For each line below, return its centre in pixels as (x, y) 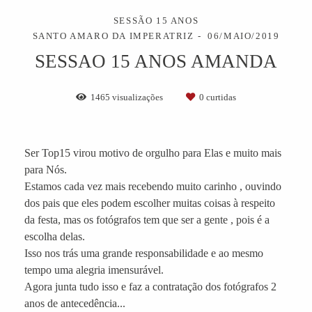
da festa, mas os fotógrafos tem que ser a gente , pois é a (147, 219)
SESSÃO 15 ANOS (156, 20)
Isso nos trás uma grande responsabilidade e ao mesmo (144, 253)
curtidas (220, 97)
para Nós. (46, 169)
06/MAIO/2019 (244, 36)
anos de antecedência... (75, 303)
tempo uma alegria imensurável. (94, 270)
